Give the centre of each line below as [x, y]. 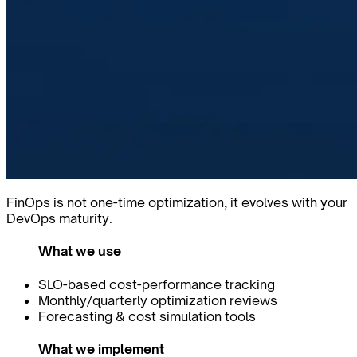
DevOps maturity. [59, 219]
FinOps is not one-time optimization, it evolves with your [177, 203]
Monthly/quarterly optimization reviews [158, 300]
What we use [80, 251]
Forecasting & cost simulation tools [147, 316]
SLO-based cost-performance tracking [157, 284]
